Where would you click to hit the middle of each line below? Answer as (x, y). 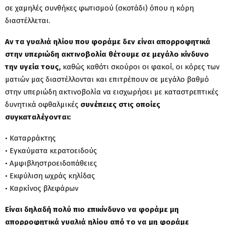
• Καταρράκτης (30, 138)
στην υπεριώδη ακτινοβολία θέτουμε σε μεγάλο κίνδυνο (107, 54)
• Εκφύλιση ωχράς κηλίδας (50, 176)
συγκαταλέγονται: (38, 117)
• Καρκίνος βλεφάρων (42, 188)
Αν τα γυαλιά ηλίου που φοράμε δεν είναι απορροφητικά (108, 41)
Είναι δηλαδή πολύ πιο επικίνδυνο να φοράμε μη (92, 209)
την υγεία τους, (33, 67)
